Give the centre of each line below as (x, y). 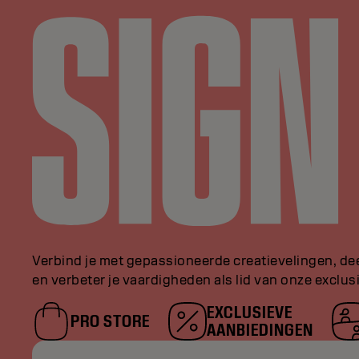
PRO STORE (110, 321)
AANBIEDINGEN (260, 329)
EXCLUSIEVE (250, 312)
